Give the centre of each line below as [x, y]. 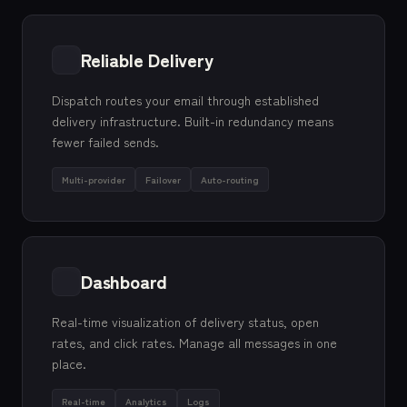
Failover [163, 179]
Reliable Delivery [147, 60]
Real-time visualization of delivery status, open [185, 322]
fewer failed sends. [105, 142]
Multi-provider [94, 179]
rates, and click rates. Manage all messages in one [194, 342]
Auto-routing [230, 179]
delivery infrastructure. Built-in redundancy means [193, 121]
